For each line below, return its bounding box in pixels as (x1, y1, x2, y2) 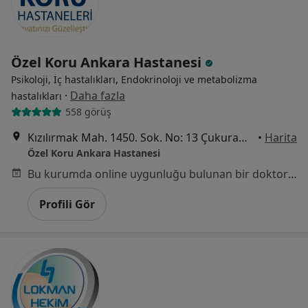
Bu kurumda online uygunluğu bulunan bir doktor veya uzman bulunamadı (288, 166, 297, 181)
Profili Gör (39, 196, 95, 212)
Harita (265, 129, 297, 145)
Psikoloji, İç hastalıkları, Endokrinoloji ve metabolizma (11, 72, 257, 86)
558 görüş (65, 105, 111, 119)
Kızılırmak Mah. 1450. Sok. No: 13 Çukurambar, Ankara (239, 129, 247, 145)
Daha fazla (70, 87, 125, 103)
